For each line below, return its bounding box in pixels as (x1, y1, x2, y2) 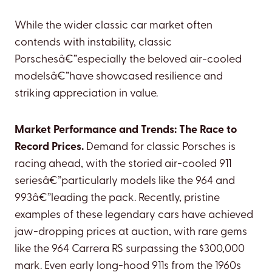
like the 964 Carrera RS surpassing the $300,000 (15, 243, 245, 256)
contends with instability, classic (15, 37, 172, 49)
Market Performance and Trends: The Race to (15, 124, 237, 137)
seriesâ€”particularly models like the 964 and (15, 175, 235, 188)
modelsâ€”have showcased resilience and (15, 71, 223, 83)
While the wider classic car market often (15, 20, 212, 32)
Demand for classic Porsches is (84, 141, 236, 154)
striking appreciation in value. (15, 88, 158, 100)
